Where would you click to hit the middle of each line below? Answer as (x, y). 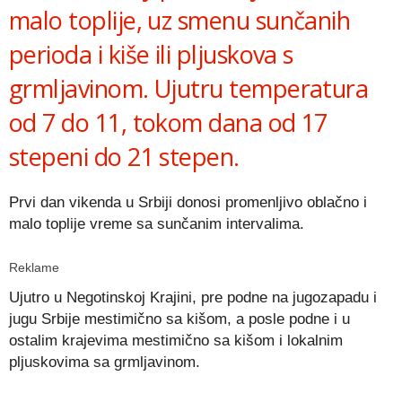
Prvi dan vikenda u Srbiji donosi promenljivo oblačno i (188, 203)
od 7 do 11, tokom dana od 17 (168, 123)
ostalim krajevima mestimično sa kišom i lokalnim (176, 341)
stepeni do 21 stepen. (124, 157)
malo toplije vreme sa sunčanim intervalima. (157, 224)
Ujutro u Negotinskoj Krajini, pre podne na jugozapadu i (193, 298)
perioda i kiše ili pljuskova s (151, 55)
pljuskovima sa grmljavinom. (105, 363)
